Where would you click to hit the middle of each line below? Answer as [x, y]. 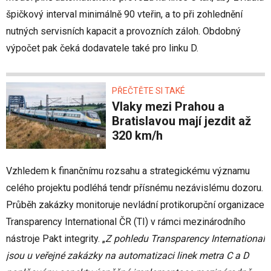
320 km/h [137, 136]
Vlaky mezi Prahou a [116, 107]
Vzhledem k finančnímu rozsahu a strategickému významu [128, 171]
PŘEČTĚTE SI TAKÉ [149, 91]
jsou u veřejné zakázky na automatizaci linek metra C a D [128, 256]
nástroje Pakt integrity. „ [56, 239]
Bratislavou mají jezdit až [181, 121]
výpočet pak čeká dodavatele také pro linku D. [102, 48]
